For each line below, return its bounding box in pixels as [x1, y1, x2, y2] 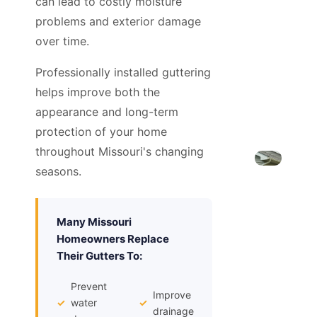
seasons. [35, 164, 81, 179]
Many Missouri [57, 215, 132, 229]
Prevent [71, 280, 107, 293]
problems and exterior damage [35, 14, 201, 29]
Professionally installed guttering [35, 65, 211, 80]
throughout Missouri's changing [35, 144, 204, 159]
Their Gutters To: [57, 249, 142, 263]
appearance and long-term [35, 105, 178, 120]
